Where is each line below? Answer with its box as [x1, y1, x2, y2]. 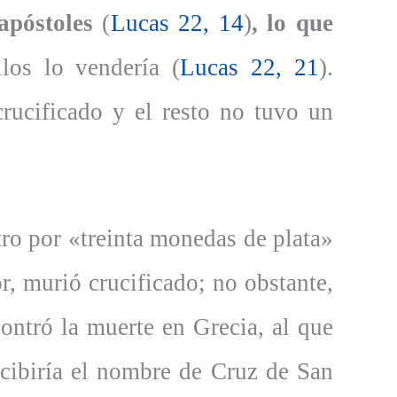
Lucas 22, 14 [110, 9, 244, 36]
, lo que [251, 9, 334, 36]
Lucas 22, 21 [180, 53, 319, 81]
